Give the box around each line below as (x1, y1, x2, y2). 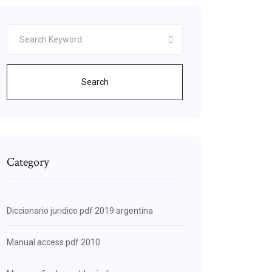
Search (81, 77, 109, 87)
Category (7, 154, 49, 170)
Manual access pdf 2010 (7, 237, 100, 247)
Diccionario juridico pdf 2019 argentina (7, 206, 153, 216)
